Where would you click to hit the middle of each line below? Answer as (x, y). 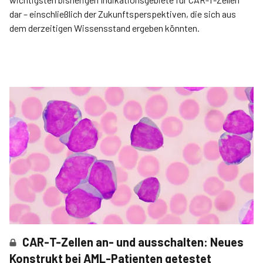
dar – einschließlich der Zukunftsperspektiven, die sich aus (123, 14)
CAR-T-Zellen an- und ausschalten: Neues (133, 242)
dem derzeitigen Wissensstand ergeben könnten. (104, 28)
